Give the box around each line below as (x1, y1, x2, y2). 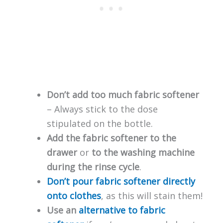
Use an (46, 204, 79, 216)
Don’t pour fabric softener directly (46, 175, 195, 187)
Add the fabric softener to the (46, 131, 176, 144)
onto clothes (46, 189, 101, 202)
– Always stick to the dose (46, 103, 158, 115)
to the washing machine (91, 146, 195, 158)
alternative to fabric (78, 204, 165, 216)
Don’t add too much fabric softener (46, 88, 199, 101)
